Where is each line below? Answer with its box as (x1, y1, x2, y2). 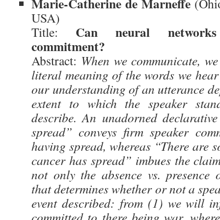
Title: (31, 24, 76, 40)
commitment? (31, 37, 105, 55)
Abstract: (31, 52, 81, 69)
